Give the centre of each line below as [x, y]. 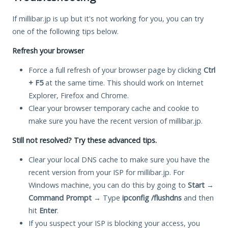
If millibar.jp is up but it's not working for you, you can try [108, 18]
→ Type [107, 197]
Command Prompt [60, 197]
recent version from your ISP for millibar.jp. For [106, 172]
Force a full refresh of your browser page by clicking [116, 70]
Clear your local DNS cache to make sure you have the [119, 159]
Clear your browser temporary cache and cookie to [114, 108]
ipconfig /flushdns [152, 197]
